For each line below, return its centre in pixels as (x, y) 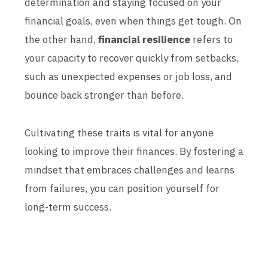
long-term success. (68, 207)
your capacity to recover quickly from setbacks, (132, 58)
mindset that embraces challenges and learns (130, 170)
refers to (211, 39)
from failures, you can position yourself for (122, 188)
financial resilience (144, 39)
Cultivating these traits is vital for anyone (119, 133)
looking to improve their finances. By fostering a (134, 151)
